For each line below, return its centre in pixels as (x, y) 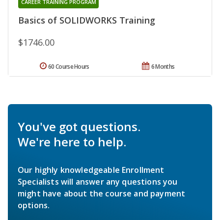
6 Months (163, 66)
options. (34, 205)
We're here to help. (72, 141)
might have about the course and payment (102, 193)
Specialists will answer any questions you (98, 181)
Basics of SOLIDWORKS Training (87, 20)
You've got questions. (79, 126)
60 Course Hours (69, 66)
